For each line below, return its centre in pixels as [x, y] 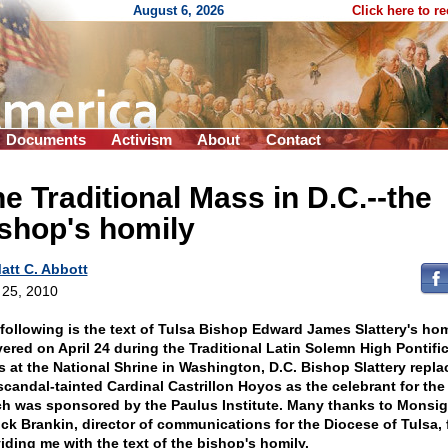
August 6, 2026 [178, 10]
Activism [141, 139]
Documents [46, 139]
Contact [293, 139]
